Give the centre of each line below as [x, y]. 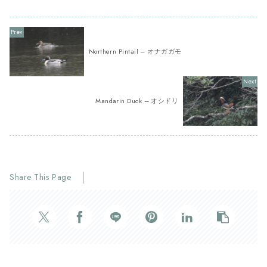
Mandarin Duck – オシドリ [137, 100]
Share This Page [41, 177]
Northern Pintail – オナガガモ [135, 51]
